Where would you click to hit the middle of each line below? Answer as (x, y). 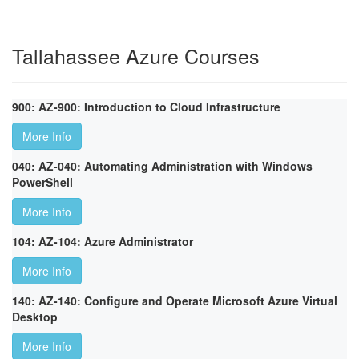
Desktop (35, 317)
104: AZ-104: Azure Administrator (103, 242)
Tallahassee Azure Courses (136, 56)
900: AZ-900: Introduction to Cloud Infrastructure (146, 107)
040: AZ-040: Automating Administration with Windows (162, 166)
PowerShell (42, 182)
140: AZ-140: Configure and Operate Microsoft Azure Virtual (175, 301)
